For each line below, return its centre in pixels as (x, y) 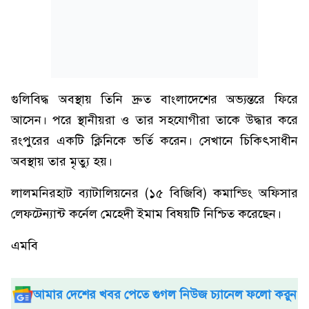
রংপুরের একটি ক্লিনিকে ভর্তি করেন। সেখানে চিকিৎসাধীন (154, 141)
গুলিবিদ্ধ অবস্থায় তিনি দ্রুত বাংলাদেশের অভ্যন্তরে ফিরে (154, 99)
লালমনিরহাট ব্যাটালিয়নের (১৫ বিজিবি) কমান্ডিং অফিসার (154, 193)
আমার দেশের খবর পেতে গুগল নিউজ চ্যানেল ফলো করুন (165, 295)
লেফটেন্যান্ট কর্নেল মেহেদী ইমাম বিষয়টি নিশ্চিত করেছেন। (146, 214)
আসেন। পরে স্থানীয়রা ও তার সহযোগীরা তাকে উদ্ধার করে (154, 120)
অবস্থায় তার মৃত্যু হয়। (62, 161)
